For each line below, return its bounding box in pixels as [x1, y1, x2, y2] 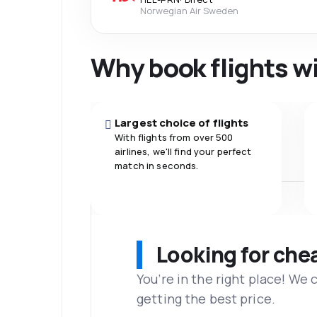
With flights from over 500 [115, 131, 234, 144]
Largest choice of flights [115, 115, 249, 130]
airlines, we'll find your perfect [115, 145, 252, 158]
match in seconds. [115, 159, 199, 172]
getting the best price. [137, 289, 275, 307]
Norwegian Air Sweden [140, 4, 238, 17]
